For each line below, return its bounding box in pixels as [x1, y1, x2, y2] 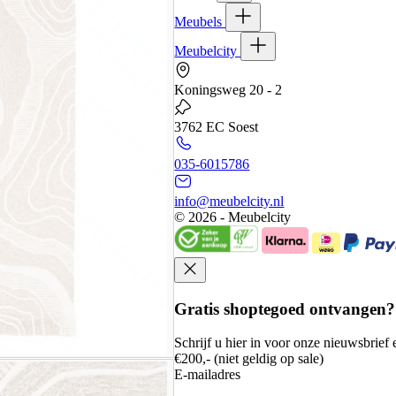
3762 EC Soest [174, 119, 259, 135]
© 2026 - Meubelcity [174, 209, 292, 225]
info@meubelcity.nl [174, 194, 285, 209]
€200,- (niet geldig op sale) [174, 351, 324, 367]
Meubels [174, 14, 226, 30]
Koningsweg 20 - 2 [174, 82, 283, 98]
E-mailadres [174, 367, 241, 383]
